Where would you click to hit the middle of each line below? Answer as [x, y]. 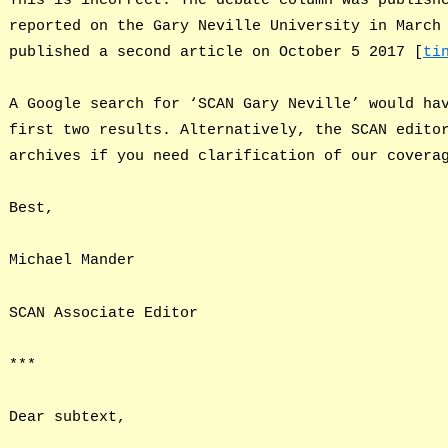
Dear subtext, [67, 416]
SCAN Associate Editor [103, 312]
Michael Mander [71, 260]
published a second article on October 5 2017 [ [215, 51]
